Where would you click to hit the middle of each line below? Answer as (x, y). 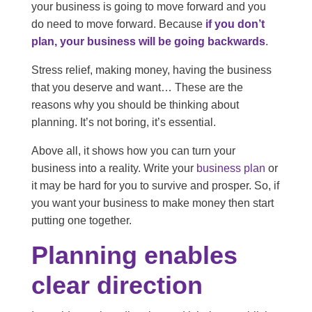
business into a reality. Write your (114, 169)
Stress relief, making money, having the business (151, 70)
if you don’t (233, 24)
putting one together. (81, 221)
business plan (231, 169)
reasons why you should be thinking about (135, 105)
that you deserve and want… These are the (137, 88)
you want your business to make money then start (152, 203)
